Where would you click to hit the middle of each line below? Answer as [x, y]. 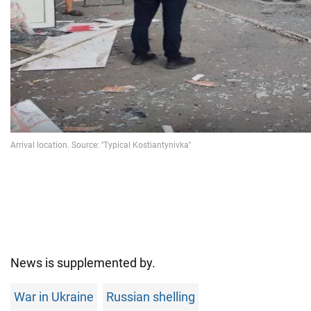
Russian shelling [151, 297]
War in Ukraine [54, 297]
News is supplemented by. [83, 263]
